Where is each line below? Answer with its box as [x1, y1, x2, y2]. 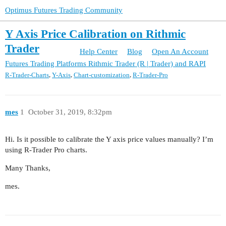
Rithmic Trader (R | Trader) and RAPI [88, 60, 206, 68]
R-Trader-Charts [5, 71, 49, 79]
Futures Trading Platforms [5, 60, 86, 68]
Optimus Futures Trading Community [5, 6, 123, 14]
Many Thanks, [5, 164, 50, 173]
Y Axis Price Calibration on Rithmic [5, 28, 186, 41]
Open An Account [152, 47, 208, 55]
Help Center [80, 47, 118, 55]
